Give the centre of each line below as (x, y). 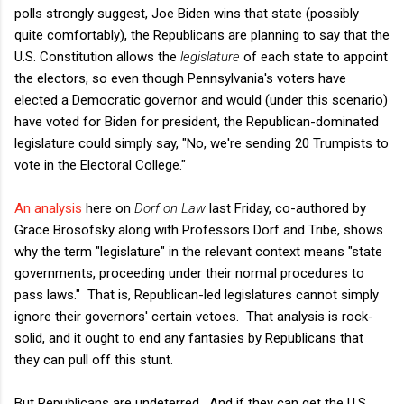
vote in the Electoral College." (100, 165)
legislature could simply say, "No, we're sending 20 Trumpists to (202, 143)
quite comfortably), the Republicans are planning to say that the (202, 35)
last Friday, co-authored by (286, 208)
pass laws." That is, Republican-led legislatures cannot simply (197, 294)
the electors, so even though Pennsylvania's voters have (180, 78)
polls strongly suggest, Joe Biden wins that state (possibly (187, 13)
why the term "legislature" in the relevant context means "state (198, 251)
